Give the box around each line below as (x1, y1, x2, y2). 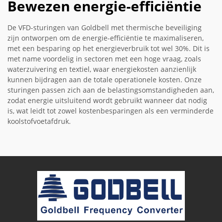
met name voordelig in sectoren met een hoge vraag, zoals (7, 54, 201, 64)
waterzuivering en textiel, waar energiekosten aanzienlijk (7, 64, 196, 74)
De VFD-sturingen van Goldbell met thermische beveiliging (7, 23, 202, 33)
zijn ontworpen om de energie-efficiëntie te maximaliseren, (7, 33, 204, 43)
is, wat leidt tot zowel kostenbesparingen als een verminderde (7, 106, 214, 116)
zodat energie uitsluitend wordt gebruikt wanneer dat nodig (7, 96, 207, 106)
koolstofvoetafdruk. (7, 116, 71, 126)
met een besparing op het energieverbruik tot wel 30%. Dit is (7, 44, 210, 54)
